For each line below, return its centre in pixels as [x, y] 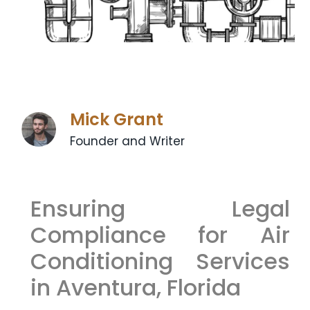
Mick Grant [117, 119]
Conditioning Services [160, 261]
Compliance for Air [160, 235]
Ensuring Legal [160, 208]
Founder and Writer [128, 141]
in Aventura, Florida [135, 287]
